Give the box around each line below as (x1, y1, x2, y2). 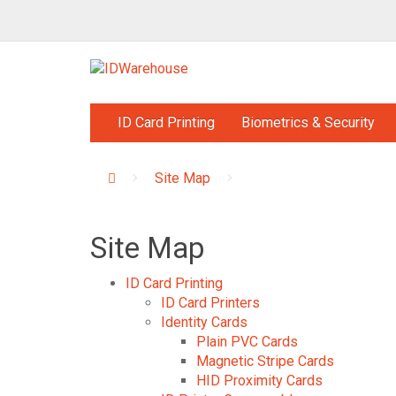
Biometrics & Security (241, 114, 375, 131)
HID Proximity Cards (196, 372, 323, 389)
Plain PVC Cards (196, 333, 298, 350)
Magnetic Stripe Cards (196, 353, 334, 369)
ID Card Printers (161, 294, 260, 311)
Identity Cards (161, 314, 247, 331)
